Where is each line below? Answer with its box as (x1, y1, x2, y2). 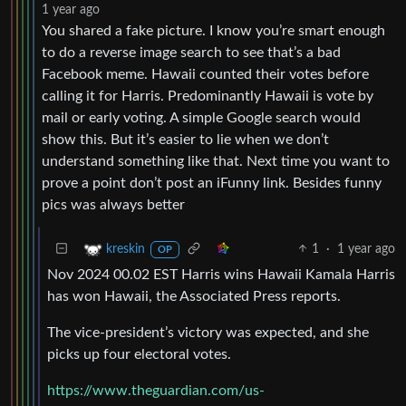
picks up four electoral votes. (47, 346, 231, 362)
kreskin (106, 242, 145, 256)
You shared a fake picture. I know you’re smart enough (42, 23, 385, 38)
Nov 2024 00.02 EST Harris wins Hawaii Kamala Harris (47, 266, 395, 282)
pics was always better (42, 197, 185, 212)
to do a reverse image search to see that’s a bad (42, 44, 341, 60)
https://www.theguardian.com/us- (47, 382, 265, 398)
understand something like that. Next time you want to (42, 153, 390, 169)
